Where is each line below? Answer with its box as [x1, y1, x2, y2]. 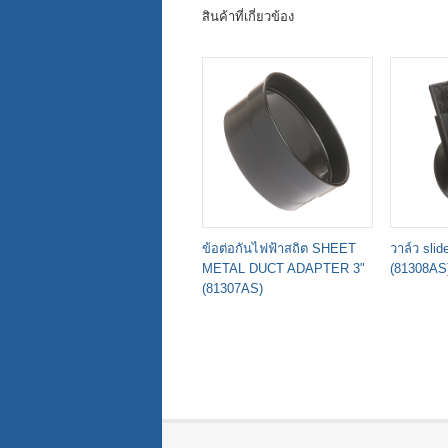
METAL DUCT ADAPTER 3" [202, 260, 365, 276]
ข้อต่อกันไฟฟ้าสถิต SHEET [202, 240, 356, 256]
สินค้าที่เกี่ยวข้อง [202, 8, 294, 24]
